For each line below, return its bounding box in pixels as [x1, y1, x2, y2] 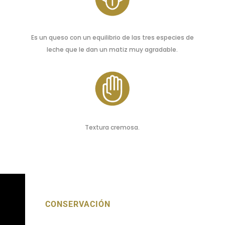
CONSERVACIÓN [45, 199, 110, 209]
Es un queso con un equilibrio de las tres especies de [31, 33, 194, 42]
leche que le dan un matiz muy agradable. [47, 45, 178, 54]
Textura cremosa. [85, 123, 140, 132]
